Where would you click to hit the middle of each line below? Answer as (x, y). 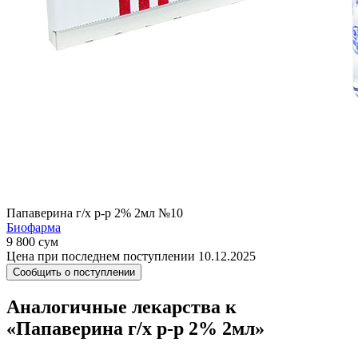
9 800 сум (32, 242)
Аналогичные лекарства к (121, 306)
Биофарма (34, 227)
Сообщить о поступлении (74, 272)
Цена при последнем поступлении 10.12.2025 (131, 256)
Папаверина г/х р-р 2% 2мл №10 (95, 213)
